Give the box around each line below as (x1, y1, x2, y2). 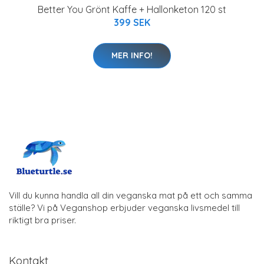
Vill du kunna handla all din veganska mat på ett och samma (9, 190, 252, 202)
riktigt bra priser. (9, 214, 76, 226)
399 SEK (114, 16, 150, 29)
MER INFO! (111, 50, 153, 61)
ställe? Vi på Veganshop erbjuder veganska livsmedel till (9, 202, 240, 214)
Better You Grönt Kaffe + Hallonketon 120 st (38, 4, 226, 16)
